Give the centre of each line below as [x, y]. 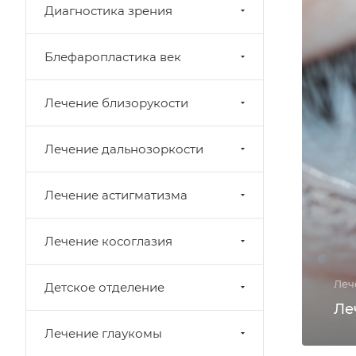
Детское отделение [104, 287]
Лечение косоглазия [108, 241]
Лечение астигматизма [116, 195]
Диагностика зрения [108, 11]
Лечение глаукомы [103, 333]
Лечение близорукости [116, 103]
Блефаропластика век [113, 57]
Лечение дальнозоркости [124, 149]
